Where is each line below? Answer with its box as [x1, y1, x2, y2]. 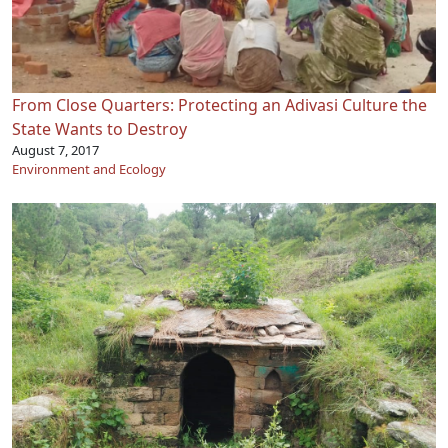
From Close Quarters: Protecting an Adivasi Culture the [12, 94, 427, 117]
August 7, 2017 [12, 141, 99, 160]
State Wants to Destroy [12, 118, 187, 141]
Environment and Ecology [12, 160, 166, 179]
